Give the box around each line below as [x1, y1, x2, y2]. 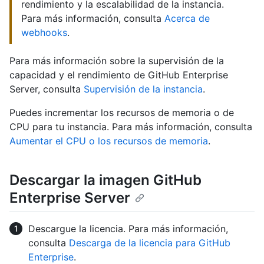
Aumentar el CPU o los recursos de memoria [9, 135, 208, 147]
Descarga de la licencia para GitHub [69, 236, 230, 249]
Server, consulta [9, 83, 84, 95]
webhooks [21, 27, 67, 39]
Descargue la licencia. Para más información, [28, 222, 228, 235]
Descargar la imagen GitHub [9, 171, 202, 189]
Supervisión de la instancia [84, 83, 203, 95]
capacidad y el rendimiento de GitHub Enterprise [9, 69, 228, 81]
